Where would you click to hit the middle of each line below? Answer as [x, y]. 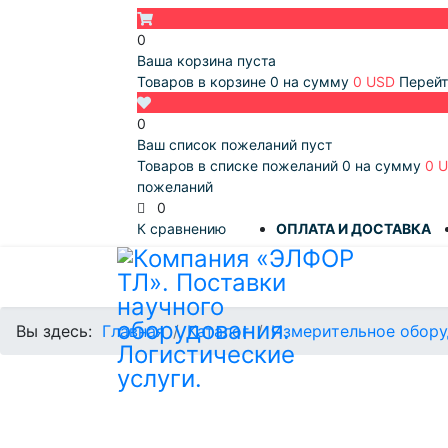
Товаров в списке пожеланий [239, 165]
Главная [133, 331]
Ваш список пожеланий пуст [234, 144]
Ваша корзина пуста [206, 60]
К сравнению [181, 228]
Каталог [218, 331]
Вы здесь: [59, 331]
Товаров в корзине [203, 81]
